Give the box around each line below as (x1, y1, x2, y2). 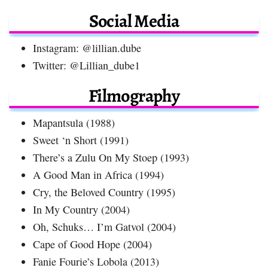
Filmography (88, 83, 180, 108)
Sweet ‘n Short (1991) (33, 132, 129, 147)
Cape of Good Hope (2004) (33, 236, 152, 251)
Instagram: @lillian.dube (33, 40, 141, 55)
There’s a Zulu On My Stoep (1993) (33, 150, 189, 165)
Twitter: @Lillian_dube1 (33, 57, 140, 72)
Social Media (89, 8, 179, 33)
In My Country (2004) (33, 202, 130, 217)
